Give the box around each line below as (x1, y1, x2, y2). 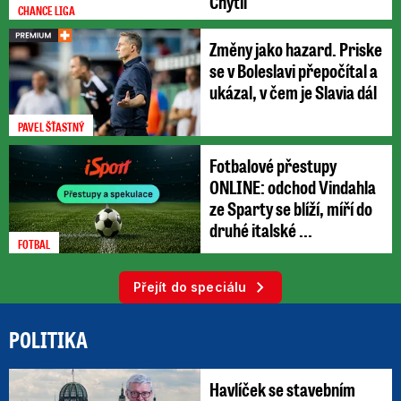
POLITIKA (9, 324, 88, 354)
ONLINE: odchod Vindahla (209, 175, 376, 200)
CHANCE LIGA (18, 2, 75, 18)
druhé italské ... (209, 218, 312, 243)
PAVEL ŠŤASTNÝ (18, 119, 84, 135)
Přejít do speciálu (132, 278, 247, 294)
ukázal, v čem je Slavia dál (209, 79, 377, 104)
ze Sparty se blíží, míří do (209, 196, 372, 221)
